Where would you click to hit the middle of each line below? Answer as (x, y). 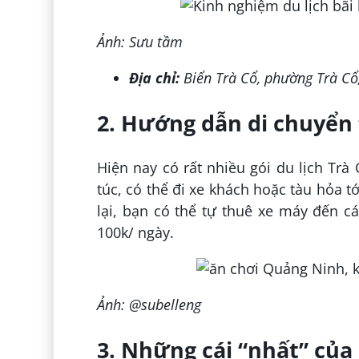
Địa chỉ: (156, 78)
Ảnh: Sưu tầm (139, 42)
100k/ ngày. (135, 233)
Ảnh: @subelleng (149, 305)
